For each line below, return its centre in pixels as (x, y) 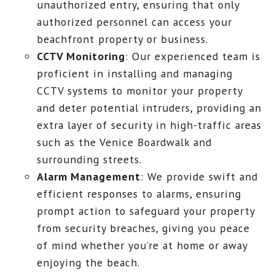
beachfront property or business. (123, 39)
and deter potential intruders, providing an (149, 107)
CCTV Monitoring (81, 56)
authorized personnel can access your (135, 21)
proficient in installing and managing (135, 73)
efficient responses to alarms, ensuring (139, 193)
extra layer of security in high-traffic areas (149, 125)
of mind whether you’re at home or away (142, 245)
